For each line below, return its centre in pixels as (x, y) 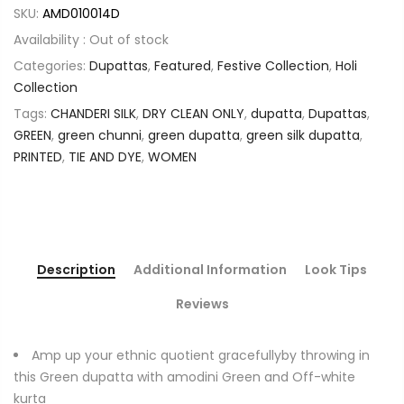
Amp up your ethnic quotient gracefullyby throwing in (201, 356)
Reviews (202, 304)
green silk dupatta (303, 136)
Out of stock (129, 40)
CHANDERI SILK (93, 114)
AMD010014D (81, 14)
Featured (183, 66)
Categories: (51, 66)
